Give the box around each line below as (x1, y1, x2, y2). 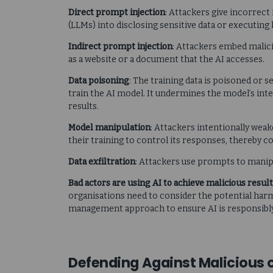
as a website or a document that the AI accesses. (68, 54, 264, 65)
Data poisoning (68, 75, 129, 86)
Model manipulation (68, 122, 151, 133)
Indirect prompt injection (68, 41, 172, 52)
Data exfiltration (68, 156, 135, 167)
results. (68, 101, 99, 112)
